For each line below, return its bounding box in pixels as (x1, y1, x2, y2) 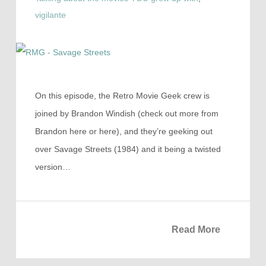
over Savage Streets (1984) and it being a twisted (34, 144, 221, 154)
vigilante (34, 10, 66, 20)
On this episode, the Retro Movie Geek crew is (34, 91, 210, 101)
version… (34, 162, 71, 172)
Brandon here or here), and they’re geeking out (34, 126, 213, 137)
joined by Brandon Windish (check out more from (34, 109, 218, 119)
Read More (172, 224, 221, 235)
